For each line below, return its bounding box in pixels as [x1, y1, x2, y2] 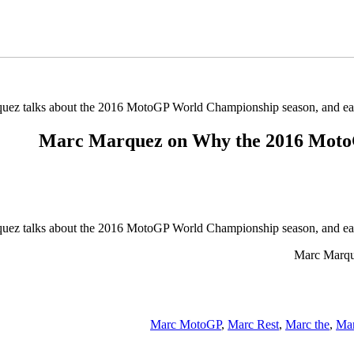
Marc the [285, 317, 330, 331]
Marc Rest [228, 317, 279, 331]
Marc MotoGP [150, 317, 221, 331]
